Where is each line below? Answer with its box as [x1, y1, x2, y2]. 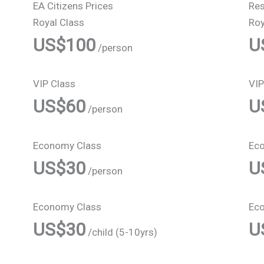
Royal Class [33, 16, 84, 29]
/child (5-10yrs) [85, 226, 157, 238]
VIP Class [33, 78, 75, 90]
